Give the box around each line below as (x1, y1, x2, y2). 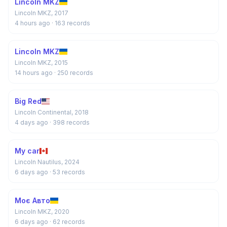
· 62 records (50, 218, 85, 225)
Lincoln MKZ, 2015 (15, 59, 68, 66)
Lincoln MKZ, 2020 (15, 208, 69, 215)
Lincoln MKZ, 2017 (15, 9, 68, 17)
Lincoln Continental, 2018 (15, 108, 89, 116)
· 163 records (52, 19, 90, 27)
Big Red (15, 97, 42, 105)
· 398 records (50, 119, 90, 126)
